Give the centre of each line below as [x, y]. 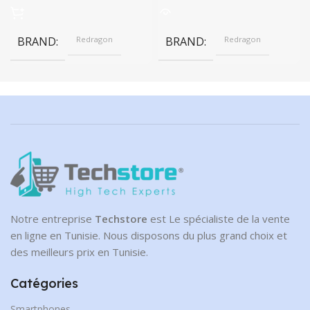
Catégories [44, 283]
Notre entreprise [53, 218]
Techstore [121, 218]
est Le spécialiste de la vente [219, 218]
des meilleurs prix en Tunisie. [79, 252]
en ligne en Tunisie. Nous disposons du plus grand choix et [149, 235]
